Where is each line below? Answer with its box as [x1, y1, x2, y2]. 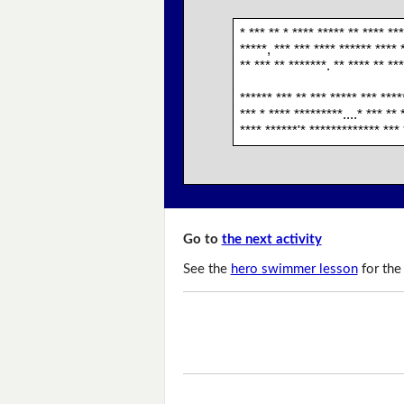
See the [182, 262, 231, 276]
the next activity [221, 233, 322, 247]
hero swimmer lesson [230, 262, 358, 276]
